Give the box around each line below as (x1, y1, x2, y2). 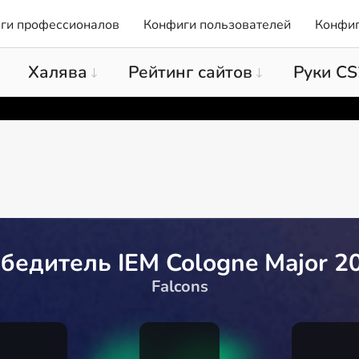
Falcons (151, 275, 208, 297)
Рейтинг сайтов (128, 60, 252, 83)
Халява (28, 60, 87, 83)
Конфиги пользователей (143, 15, 292, 34)
